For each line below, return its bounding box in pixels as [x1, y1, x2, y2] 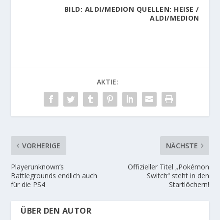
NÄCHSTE [165, 141, 198, 151]
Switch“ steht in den [146, 171, 209, 181]
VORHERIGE [22, 141, 61, 151]
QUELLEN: [134, 4, 174, 14]
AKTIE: [97, 77, 118, 87]
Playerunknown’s [11, 162, 64, 172]
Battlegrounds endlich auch [11, 171, 98, 181]
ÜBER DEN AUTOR [21, 205, 92, 217]
